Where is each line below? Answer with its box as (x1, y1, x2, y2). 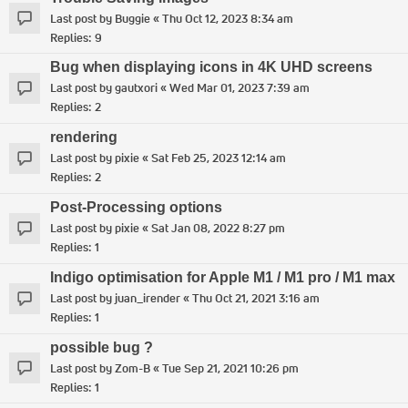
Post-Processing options (50, 199, 222, 215)
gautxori (115, 80, 158, 97)
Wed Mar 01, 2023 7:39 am (169, 80, 310, 97)
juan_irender (115, 290, 180, 306)
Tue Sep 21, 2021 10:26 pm (162, 360, 299, 376)
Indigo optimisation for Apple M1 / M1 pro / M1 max (50, 269, 395, 285)
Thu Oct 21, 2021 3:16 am (192, 290, 320, 306)
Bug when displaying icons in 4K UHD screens (50, 59, 372, 76)
